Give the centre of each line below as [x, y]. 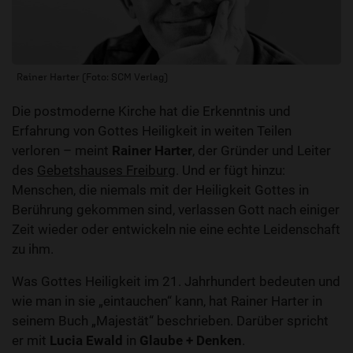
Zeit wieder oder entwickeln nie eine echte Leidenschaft [176, 230]
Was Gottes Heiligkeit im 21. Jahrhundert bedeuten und [176, 282]
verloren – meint [62, 151]
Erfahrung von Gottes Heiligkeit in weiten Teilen [152, 131]
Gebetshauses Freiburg [106, 171]
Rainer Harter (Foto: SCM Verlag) [92, 77]
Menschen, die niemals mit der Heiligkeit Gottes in [160, 190]
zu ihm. [33, 249]
